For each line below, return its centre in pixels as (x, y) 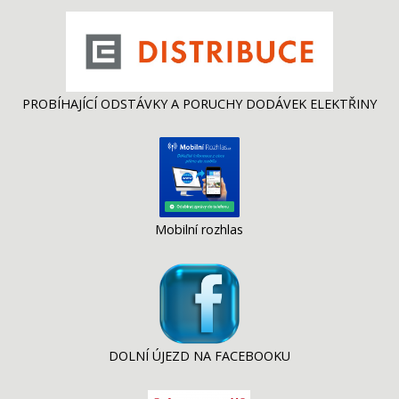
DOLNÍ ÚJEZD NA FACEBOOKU (199, 356)
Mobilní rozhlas (199, 230)
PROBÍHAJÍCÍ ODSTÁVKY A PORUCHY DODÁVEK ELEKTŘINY (199, 103)
